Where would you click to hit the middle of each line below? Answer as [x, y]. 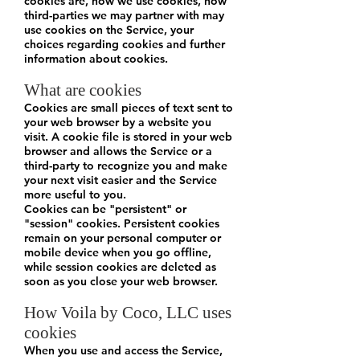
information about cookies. [96, 59]
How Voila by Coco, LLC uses [128, 313]
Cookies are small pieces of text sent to [129, 108]
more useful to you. [75, 195]
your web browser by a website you [118, 123]
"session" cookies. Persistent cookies [122, 224]
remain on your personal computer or [123, 238]
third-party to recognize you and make [126, 166]
